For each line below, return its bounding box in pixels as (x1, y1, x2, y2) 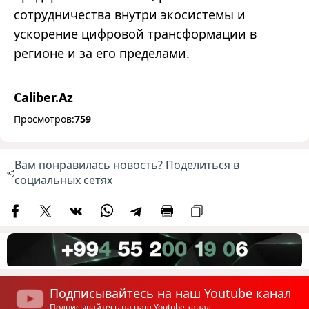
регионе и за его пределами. (14, 45, 190, 62)
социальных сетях (14, 172, 112, 188)
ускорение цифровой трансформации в (14, 26, 257, 43)
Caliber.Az (14, 89, 73, 106)
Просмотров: (14, 112, 74, 126)
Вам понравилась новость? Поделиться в (14, 157, 239, 173)
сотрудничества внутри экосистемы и (14, 6, 246, 23)
